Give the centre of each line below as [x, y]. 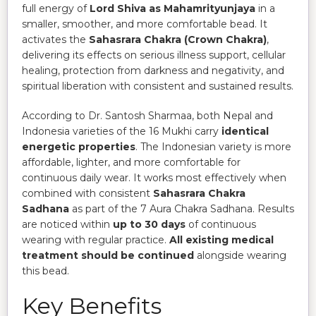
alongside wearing [240, 255]
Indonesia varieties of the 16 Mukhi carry [122, 131]
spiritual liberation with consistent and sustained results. [158, 86]
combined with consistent [87, 193]
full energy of [56, 8]
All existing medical [221, 239]
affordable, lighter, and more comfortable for [131, 162]
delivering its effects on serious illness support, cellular [154, 55]
